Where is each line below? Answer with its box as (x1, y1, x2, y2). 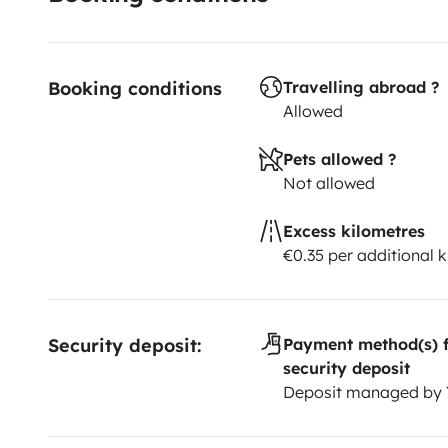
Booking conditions (48, 77, 222, 101)
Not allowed (282, 173, 375, 194)
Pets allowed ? (282, 149, 396, 170)
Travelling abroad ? (282, 77, 439, 98)
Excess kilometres (282, 221, 425, 242)
